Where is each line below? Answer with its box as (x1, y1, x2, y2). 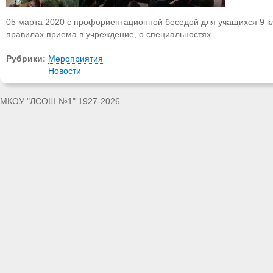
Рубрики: (6, 54, 48, 64)
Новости (48, 66, 81, 76)
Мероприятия (48, 54, 103, 64)
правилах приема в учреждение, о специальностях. (6, 30, 213, 40)
